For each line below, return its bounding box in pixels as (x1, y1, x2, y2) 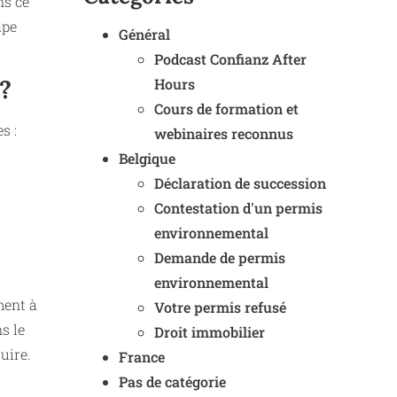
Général (119, 25, 170, 43)
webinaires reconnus (154, 124, 293, 143)
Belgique (119, 149, 175, 167)
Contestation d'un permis (154, 198, 323, 217)
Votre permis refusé (154, 298, 286, 316)
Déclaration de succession (154, 174, 326, 192)
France (119, 347, 165, 366)
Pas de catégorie (119, 372, 226, 391)
